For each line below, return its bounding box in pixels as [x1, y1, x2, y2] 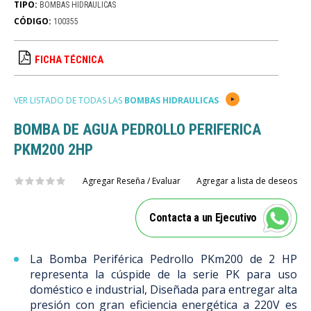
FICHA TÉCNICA [35, 53, 103, 66]
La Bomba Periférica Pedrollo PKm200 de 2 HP [30, 251, 297, 267]
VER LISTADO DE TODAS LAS [14, 94, 124, 106]
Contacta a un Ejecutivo [149, 211, 258, 224]
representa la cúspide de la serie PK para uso [30, 267, 297, 282]
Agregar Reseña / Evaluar [82, 175, 180, 187]
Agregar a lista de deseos [196, 175, 297, 187]
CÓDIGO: [14, 15, 53, 27]
